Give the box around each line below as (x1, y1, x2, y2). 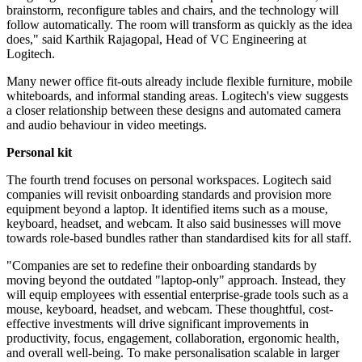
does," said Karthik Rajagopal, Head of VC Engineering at (6, 32, 306, 47)
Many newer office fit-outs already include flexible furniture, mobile (6, 74, 352, 89)
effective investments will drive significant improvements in (6, 317, 309, 331)
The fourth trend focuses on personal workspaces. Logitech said (6, 173, 331, 187)
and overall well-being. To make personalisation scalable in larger (6, 346, 339, 360)
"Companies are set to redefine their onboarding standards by (6, 259, 317, 273)
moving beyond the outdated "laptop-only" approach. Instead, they (6, 273, 346, 288)
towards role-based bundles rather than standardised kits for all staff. (6, 231, 351, 246)
